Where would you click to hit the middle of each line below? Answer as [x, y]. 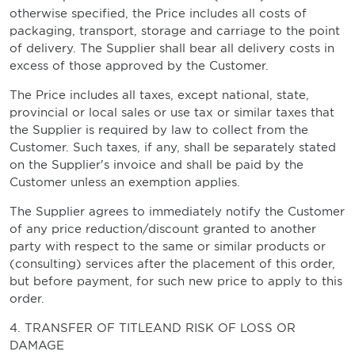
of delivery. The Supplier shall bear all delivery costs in [172, 48]
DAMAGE [37, 345]
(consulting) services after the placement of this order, [172, 264]
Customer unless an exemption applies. [125, 182]
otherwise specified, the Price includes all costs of [158, 13]
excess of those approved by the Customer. [139, 66]
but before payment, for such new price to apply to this [176, 281]
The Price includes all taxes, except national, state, [159, 95]
